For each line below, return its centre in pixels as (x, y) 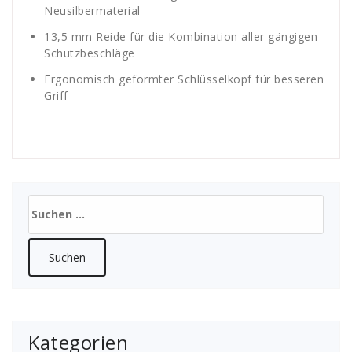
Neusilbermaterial (92, 10)
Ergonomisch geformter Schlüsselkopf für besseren (184, 79)
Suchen (50, 203)
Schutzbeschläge (90, 53)
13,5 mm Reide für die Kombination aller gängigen (181, 36)
